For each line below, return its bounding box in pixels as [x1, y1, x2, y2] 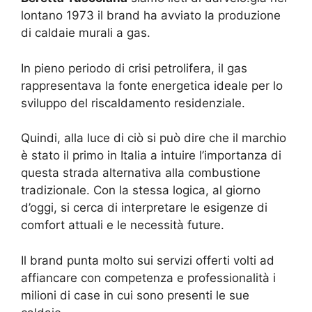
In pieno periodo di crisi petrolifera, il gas [21, 61, 247, 75]
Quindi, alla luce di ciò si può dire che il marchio [21, 131, 286, 146]
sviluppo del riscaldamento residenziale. [21, 95, 245, 110]
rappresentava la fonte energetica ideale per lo [21, 78, 283, 93]
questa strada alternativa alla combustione [21, 166, 260, 180]
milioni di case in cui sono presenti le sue [21, 288, 249, 302]
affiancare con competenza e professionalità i [21, 270, 276, 285]
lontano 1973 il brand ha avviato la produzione [21, 8, 281, 23]
